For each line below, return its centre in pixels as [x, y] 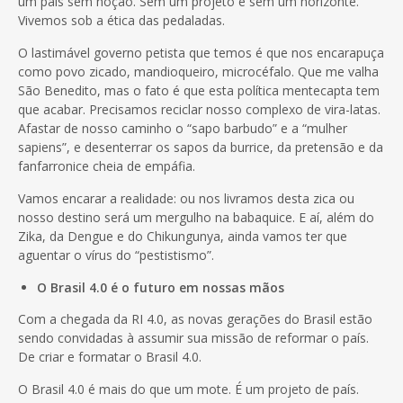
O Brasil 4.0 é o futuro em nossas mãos [161, 287]
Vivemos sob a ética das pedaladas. [121, 20]
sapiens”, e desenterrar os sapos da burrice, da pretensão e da [201, 147]
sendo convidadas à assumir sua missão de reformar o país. [193, 337]
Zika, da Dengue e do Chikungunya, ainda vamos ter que [183, 236]
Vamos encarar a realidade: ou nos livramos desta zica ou [186, 198]
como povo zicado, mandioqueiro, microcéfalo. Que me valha [198, 71]
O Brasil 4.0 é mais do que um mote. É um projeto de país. [188, 389]
